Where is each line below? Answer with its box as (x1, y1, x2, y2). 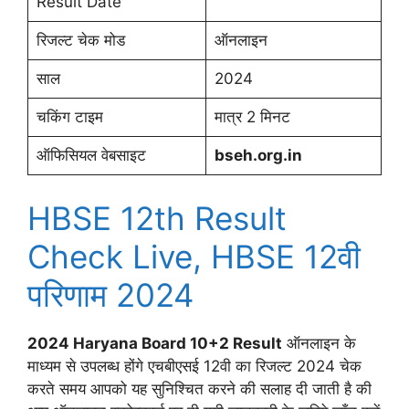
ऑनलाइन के (282, 333, 356, 352)
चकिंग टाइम (36, 108, 103, 127)
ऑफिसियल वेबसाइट (36, 146, 146, 165)
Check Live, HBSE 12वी (27, 236, 361, 276)
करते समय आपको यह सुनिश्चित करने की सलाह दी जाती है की (27, 379, 372, 398)
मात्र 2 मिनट (214, 108, 290, 127)
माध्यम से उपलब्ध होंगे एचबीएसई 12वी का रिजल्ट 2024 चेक (27, 356, 362, 375)
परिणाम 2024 (27, 275, 194, 314)
